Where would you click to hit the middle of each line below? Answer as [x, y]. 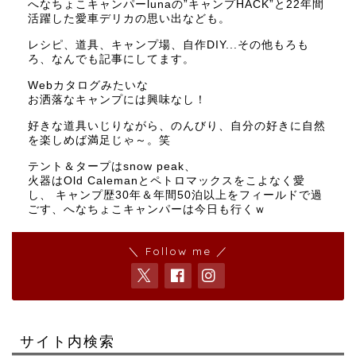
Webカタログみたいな [88, 86]
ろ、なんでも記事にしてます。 [111, 60]
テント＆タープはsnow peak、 [112, 167]
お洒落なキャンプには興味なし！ [117, 100]
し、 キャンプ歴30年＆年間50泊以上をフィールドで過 [175, 195]
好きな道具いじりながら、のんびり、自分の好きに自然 [177, 126]
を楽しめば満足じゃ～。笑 [99, 141]
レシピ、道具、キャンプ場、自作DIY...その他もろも [168, 45]
